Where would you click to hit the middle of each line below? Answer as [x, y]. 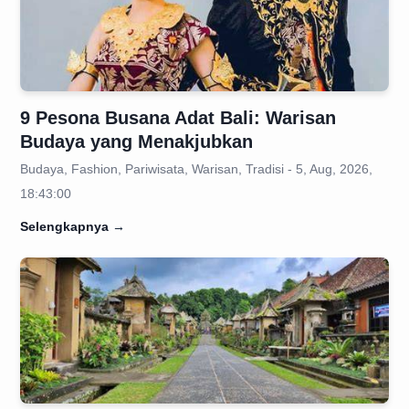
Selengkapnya [64, 226]
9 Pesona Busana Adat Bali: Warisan [178, 118]
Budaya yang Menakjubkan [136, 142]
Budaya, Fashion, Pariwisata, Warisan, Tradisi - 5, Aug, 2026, [196, 169]
